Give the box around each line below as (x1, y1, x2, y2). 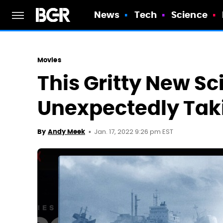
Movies (37, 56, 61, 64)
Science (171, 9, 208, 20)
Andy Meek (48, 127, 85, 136)
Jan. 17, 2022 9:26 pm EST (94, 127, 173, 137)
